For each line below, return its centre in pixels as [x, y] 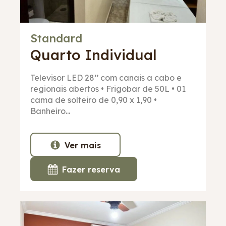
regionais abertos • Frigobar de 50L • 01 [108, 89]
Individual [121, 55]
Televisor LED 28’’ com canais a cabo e [106, 78]
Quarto [58, 55]
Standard [56, 39]
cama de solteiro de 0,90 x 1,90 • [94, 100]
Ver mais [83, 145]
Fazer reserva [91, 169]
